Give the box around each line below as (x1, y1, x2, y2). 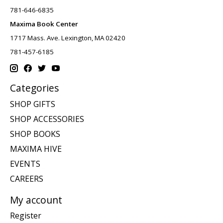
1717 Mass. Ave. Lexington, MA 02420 (10, 33, 125, 42)
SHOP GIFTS (10, 98, 55, 110)
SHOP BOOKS (10, 128, 60, 139)
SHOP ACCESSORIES (10, 113, 84, 124)
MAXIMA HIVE (10, 143, 62, 154)
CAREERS (10, 173, 43, 184)
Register (10, 210, 41, 222)
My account (10, 193, 62, 207)
